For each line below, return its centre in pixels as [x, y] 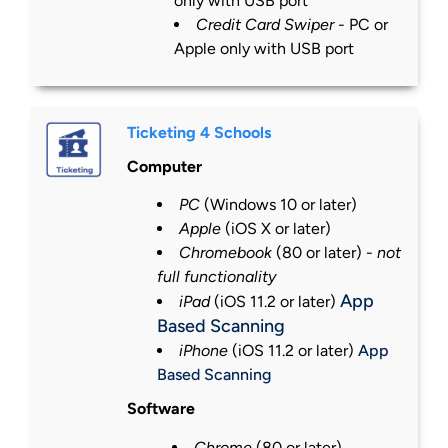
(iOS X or [256, 229]
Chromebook [225, 253]
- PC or [360, 25]
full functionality [216, 277]
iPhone [203, 351]
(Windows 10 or [259, 205]
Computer [164, 167]
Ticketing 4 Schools [198, 133]
